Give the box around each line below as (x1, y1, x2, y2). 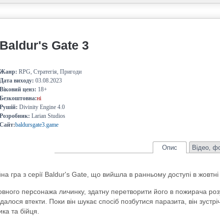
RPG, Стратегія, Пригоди (17, 68, 82, 75)
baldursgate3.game (15, 121, 59, 128)
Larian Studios (30, 112, 66, 119)
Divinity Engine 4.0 (18, 104, 65, 110)
